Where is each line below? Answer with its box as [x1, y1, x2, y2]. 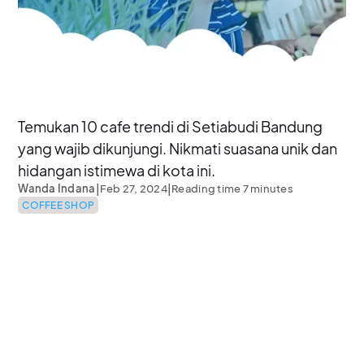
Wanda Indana [18, 181, 96, 195]
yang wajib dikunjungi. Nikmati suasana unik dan [18, 138, 338, 158]
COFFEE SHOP [22, 198, 95, 211]
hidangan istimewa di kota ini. [18, 160, 216, 180]
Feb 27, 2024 [99, 181, 167, 195]
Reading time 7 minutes [171, 181, 293, 195]
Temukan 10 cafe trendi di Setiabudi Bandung [18, 116, 323, 136]
